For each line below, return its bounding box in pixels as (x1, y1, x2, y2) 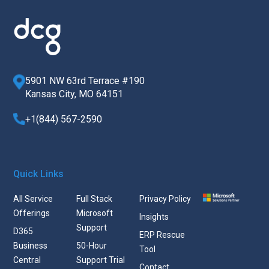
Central (13, 255, 41, 265)
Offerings (13, 208, 50, 218)
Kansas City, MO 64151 (25, 88, 124, 100)
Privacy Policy (139, 193, 191, 204)
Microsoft (76, 208, 113, 218)
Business (13, 240, 48, 250)
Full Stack (76, 193, 113, 204)
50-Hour (76, 240, 107, 250)
